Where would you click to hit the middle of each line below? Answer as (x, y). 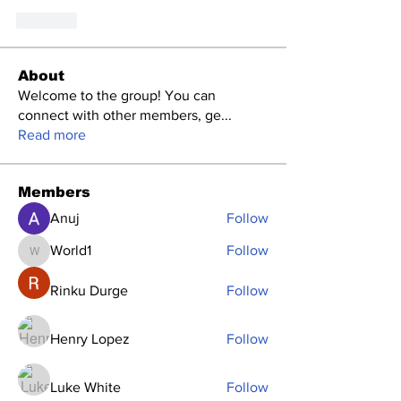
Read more (52, 135)
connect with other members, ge (119, 115)
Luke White (85, 388)
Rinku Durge (89, 291)
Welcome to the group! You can (117, 96)
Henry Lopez (90, 339)
